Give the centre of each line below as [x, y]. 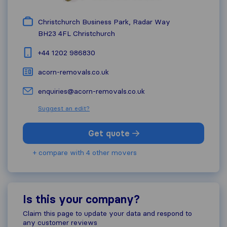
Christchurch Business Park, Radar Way [104, 22]
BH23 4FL [54, 33]
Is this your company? [81, 199]
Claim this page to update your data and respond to [107, 213]
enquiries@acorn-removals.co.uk [91, 91]
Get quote [110, 133]
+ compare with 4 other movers [85, 153]
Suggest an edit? [64, 108]
